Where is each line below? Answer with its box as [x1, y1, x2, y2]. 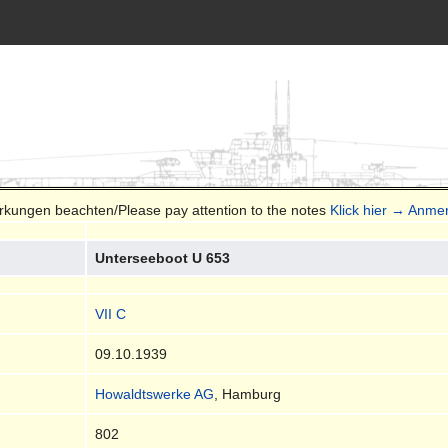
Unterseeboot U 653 [95, 249, 231, 266]
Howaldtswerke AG [95, 385, 215, 402]
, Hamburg [214, 385, 282, 402]
